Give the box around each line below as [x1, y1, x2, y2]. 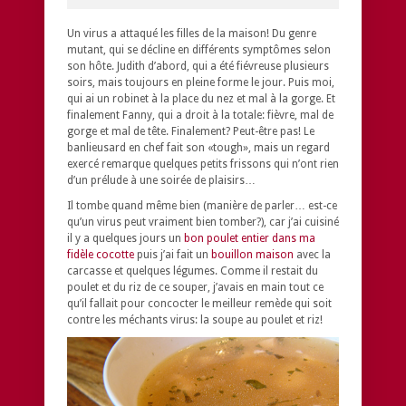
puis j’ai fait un [134, 247, 211, 261]
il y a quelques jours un [67, 231, 184, 245]
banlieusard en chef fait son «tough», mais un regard [67, 140, 330, 154]
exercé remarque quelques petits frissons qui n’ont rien [67, 157, 339, 170]
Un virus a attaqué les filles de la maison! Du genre [67, 26, 316, 40]
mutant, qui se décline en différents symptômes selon [67, 43, 331, 56]
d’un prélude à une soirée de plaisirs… [67, 173, 256, 187]
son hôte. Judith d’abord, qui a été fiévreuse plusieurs [67, 59, 329, 72]
